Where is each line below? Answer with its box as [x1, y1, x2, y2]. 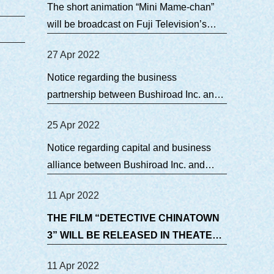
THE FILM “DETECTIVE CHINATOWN [47, 213, 220, 224]
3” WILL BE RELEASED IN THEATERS [47, 230, 226, 241]
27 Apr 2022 [47, 50, 100, 61]
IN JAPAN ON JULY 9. [47, 247, 148, 258]
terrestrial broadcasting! [47, 36, 149, 47]
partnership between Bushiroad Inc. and [47, 89, 220, 100]
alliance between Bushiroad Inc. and [47, 160, 205, 171]
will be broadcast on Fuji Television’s [47, 19, 207, 30]
